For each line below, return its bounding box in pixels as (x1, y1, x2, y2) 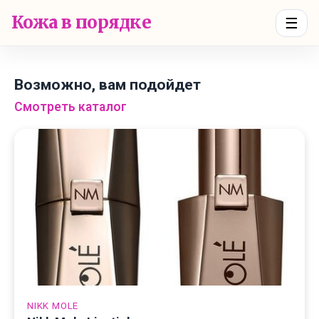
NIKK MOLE (27, 300, 79, 311)
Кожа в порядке (11, 12, 152, 33)
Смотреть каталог (14, 100, 127, 114)
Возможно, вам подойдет (14, 75, 201, 93)
